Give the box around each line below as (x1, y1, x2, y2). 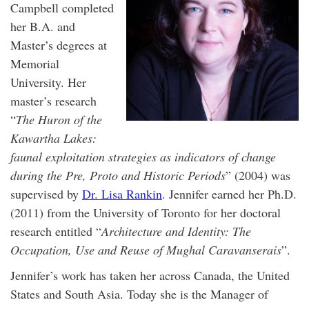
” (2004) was (226, 167, 290, 184)
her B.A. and (10, 18, 75, 35)
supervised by (10, 186, 82, 203)
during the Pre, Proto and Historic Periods (10, 167, 226, 184)
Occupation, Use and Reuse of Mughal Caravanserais (10, 241, 281, 259)
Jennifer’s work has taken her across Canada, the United (10, 267, 290, 284)
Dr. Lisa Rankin (82, 186, 162, 203)
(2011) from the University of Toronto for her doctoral (10, 204, 281, 221)
